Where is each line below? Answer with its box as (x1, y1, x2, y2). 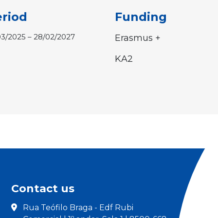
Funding (115, 9, 167, 24)
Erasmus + (115, 32, 161, 43)
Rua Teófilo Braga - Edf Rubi (23, 202, 134, 212)
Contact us (11, 182, 75, 195)
